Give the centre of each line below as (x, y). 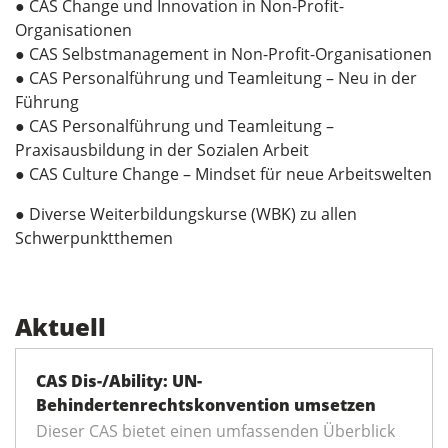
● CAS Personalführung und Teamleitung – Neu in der (216, 78)
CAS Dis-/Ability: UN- (119, 381)
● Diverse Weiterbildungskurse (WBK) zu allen (186, 214)
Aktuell (60, 327)
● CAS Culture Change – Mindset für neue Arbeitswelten (223, 174)
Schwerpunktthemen (94, 238)
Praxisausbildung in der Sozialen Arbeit (162, 150)
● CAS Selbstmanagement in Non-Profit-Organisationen (223, 54)
